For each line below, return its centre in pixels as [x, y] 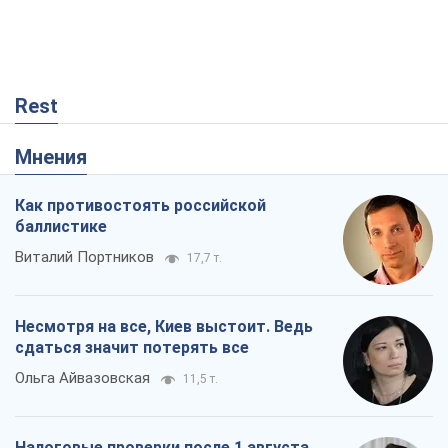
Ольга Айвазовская [82, 378]
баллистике [61, 227]
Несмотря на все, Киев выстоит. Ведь [164, 327]
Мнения [59, 157]
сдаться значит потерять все [132, 348]
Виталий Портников [84, 257]
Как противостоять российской [140, 206]
